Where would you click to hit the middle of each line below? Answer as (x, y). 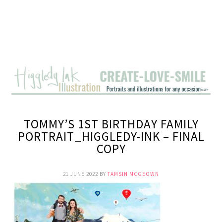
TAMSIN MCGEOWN (133, 174)
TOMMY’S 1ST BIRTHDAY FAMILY (111, 124)
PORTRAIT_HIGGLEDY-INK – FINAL (111, 136)
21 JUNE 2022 (81, 174)
